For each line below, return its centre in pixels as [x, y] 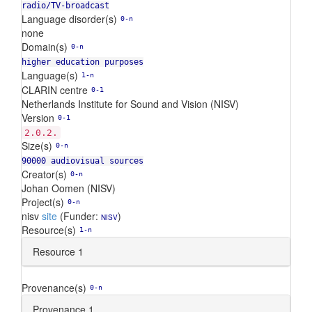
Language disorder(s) [69, 19]
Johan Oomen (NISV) [69, 188]
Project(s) [43, 202]
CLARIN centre [55, 90]
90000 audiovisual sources [83, 161]
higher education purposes [83, 62]
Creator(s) [44, 174]
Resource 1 [58, 251]
